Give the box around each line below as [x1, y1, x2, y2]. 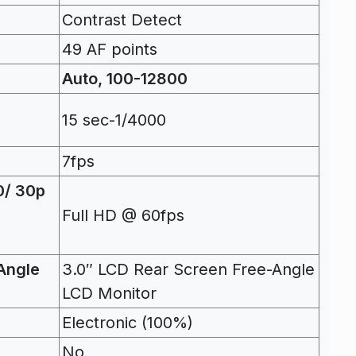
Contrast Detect [62, 10, 182, 29]
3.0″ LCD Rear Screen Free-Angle [62, 259, 315, 279]
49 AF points [62, 39, 157, 59]
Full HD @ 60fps [62, 205, 184, 225]
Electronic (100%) [62, 312, 193, 332]
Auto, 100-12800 [62, 68, 188, 88]
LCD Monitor [62, 283, 157, 303]
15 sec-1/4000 [62, 110, 166, 130]
